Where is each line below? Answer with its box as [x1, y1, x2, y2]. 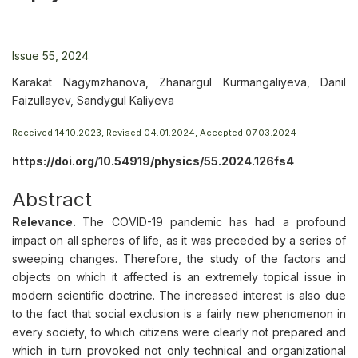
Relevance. [12, 215, 83, 229]
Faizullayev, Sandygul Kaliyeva [12, 93, 174, 107]
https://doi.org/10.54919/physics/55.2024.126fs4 [12, 154, 294, 168]
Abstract [12, 188, 92, 211]
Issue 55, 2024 [12, 49, 89, 62]
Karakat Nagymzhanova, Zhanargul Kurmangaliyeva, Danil [12, 75, 346, 89]
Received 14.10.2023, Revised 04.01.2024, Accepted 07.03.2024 [12, 127, 296, 138]
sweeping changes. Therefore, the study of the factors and [12, 252, 346, 265]
